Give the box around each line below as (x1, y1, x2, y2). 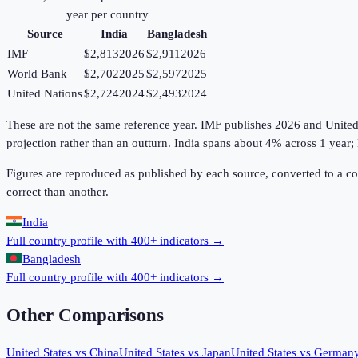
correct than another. (6, 185, 109, 198)
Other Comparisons (6, 304, 164, 325)
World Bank (7, 66, 67, 80)
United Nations (7, 86, 82, 100)
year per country (66, 7, 149, 21)
